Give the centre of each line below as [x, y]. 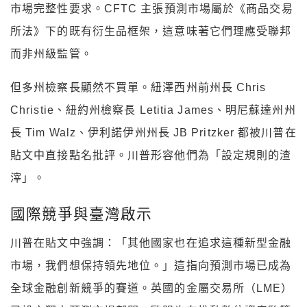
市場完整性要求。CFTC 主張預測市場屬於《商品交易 [152, 8]
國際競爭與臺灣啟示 [81, 214]
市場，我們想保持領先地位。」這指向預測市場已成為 [151, 266]
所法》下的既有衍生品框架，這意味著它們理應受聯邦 [151, 31]
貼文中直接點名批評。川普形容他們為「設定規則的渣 [151, 155]
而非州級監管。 [51, 53]
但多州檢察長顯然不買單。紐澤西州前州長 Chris [138, 87]
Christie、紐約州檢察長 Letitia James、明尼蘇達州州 [153, 110]
